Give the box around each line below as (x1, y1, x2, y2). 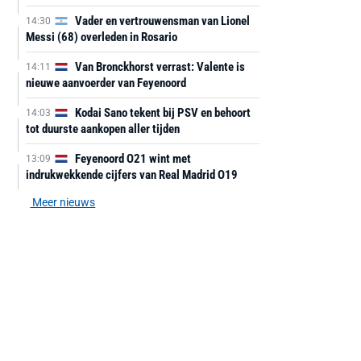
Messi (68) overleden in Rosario (25, 30, 177, 44)
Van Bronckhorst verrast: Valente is (72, 60, 245, 74)
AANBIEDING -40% (145, 311, 214, 320)
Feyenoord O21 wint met (72, 151, 191, 166)
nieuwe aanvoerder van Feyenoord (25, 76, 186, 90)
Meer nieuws (30, 196, 96, 209)
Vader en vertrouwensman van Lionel (72, 14, 250, 28)
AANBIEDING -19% (290, 311, 359, 320)
